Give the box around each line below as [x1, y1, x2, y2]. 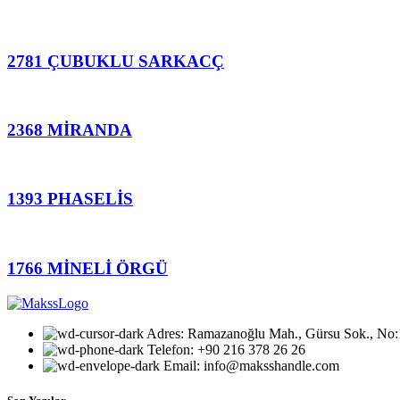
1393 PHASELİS [7, 189, 133, 209]
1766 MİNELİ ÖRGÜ [7, 258, 168, 278]
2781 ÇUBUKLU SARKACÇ [7, 51, 224, 71]
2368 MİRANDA [7, 121, 132, 140]
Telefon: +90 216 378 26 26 [147, 341, 305, 357]
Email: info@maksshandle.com [163, 357, 339, 373]
